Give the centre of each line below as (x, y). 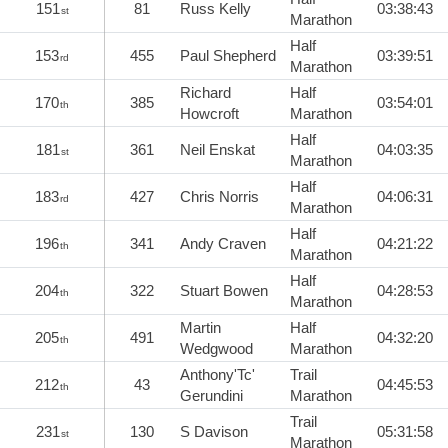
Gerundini (211, 395)
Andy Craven (223, 243)
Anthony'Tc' (217, 374)
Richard (205, 92)
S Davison (214, 431)
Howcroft (209, 113)
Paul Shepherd (228, 55)
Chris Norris (219, 196)
